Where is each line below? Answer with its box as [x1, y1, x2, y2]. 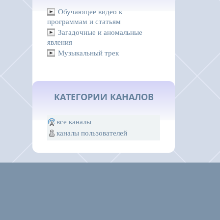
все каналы [56, 118, 91, 126]
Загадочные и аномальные [58, 28, 142, 37]
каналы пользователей [56, 129, 127, 137]
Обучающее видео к [58, 8, 122, 16]
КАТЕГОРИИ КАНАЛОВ [54, 91, 154, 103]
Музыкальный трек [58, 49, 119, 57]
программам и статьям [47, 18, 121, 26]
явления [47, 38, 72, 47]
